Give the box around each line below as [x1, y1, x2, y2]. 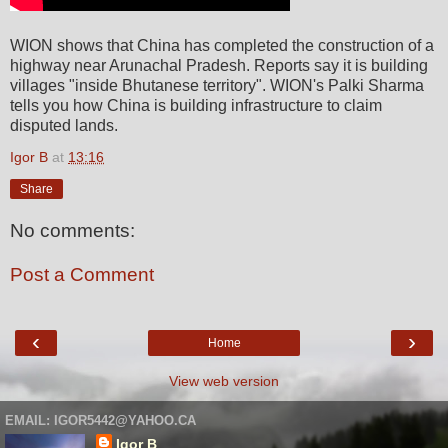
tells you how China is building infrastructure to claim [10, 96, 382, 114]
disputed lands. [10, 116, 118, 134]
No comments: [10, 220, 135, 242]
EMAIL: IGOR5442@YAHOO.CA [5, 412, 196, 428]
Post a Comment [10, 264, 154, 286]
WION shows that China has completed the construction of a [10, 36, 434, 54]
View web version [169, 373, 279, 390]
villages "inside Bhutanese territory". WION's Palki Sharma [10, 76, 424, 94]
